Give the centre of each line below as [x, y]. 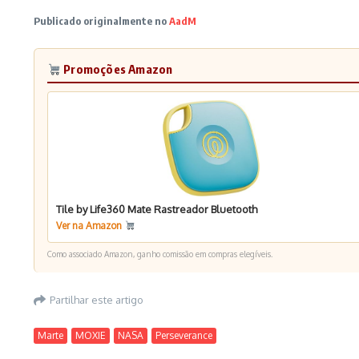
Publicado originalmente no [101, 21]
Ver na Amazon [90, 226]
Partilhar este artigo [97, 299]
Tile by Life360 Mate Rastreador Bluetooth [157, 209]
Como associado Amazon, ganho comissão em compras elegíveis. [160, 254]
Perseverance [184, 335]
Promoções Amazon [117, 69]
